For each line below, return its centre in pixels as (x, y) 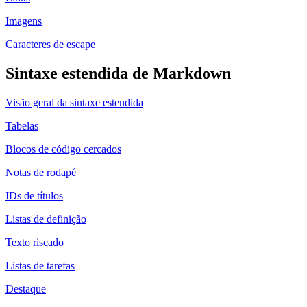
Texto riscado (35, 243)
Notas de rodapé (41, 173)
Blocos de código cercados (63, 149)
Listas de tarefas (40, 266)
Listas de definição (46, 219)
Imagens (24, 21)
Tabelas (22, 126)
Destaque (26, 289)
